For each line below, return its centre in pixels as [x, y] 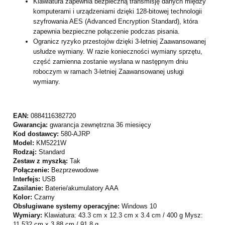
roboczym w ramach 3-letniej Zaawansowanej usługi [108, 72]
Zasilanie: [29, 188]
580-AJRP [76, 134]
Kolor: [24, 197]
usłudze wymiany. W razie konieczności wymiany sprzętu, [118, 52]
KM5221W [51, 143]
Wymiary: [29, 215]
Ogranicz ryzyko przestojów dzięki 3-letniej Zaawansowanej [120, 42]
